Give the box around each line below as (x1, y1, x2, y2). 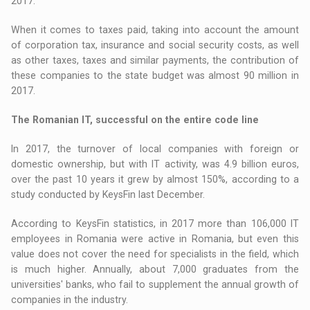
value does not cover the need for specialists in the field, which (11, 248, 299, 259)
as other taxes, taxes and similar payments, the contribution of (11, 54, 299, 66)
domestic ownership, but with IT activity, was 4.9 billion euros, (11, 158, 299, 170)
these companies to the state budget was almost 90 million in (11, 69, 299, 81)
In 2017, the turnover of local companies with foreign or (11, 143, 299, 154)
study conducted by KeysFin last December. (11, 188, 206, 200)
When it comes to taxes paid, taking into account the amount (11, 24, 299, 35)
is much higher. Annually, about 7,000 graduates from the (11, 263, 299, 275)
